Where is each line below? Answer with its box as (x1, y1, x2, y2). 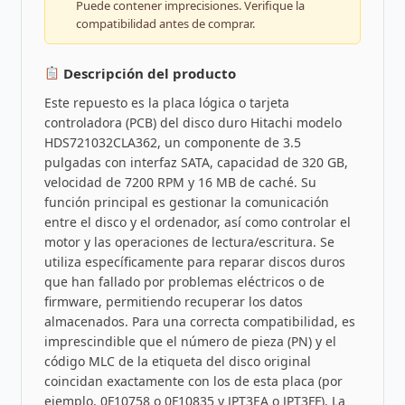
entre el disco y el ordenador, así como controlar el (43, 212, 351, 231)
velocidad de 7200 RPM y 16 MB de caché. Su (43, 173, 316, 191)
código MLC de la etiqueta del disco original (43, 352, 311, 370)
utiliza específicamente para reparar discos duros (43, 252, 345, 270)
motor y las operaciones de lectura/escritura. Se (43, 232, 334, 250)
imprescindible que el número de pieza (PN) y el (43, 332, 336, 350)
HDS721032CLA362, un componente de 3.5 (43, 133, 301, 151)
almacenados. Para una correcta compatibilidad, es (43, 312, 355, 330)
